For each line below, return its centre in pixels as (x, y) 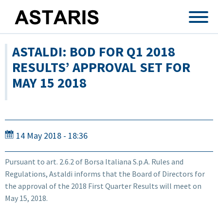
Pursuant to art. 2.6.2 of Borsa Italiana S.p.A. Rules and (94, 161)
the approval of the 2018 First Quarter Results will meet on (103, 186)
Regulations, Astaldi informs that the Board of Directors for (105, 173)
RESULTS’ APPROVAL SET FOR (101, 67)
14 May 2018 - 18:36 (52, 136)
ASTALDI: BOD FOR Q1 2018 (94, 52)
